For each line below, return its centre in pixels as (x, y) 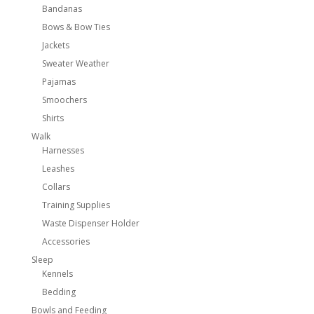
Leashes (58, 169)
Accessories (66, 241)
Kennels (57, 274)
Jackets (55, 45)
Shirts (53, 118)
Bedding (59, 292)
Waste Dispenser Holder (90, 223)
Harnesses (63, 150)
